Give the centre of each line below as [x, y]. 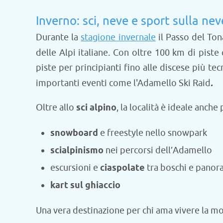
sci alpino [96, 108]
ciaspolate [122, 168]
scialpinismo [78, 151]
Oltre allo [56, 107]
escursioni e [75, 167]
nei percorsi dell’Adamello [159, 150]
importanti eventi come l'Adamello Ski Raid [123, 83]
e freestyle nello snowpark [153, 133]
